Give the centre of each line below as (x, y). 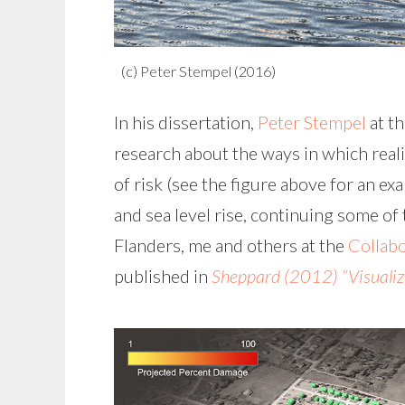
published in (163, 276)
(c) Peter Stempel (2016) (198, 71)
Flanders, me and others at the (231, 245)
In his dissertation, (186, 122)
